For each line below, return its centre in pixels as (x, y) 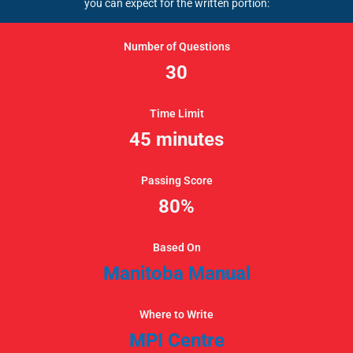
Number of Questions (176, 47)
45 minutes (176, 140)
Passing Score (176, 181)
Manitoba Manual (176, 274)
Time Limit (176, 114)
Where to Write (176, 315)
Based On (176, 248)
